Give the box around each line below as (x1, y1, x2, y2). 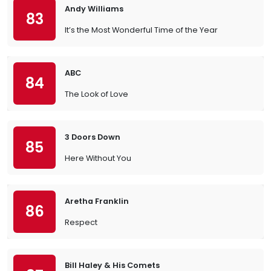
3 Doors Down (65, 132, 120, 142)
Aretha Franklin (65, 196, 129, 206)
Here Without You (65, 153, 131, 163)
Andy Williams (65, 4, 123, 14)
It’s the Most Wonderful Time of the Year (65, 25, 218, 35)
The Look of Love (65, 89, 128, 99)
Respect (65, 217, 97, 227)
